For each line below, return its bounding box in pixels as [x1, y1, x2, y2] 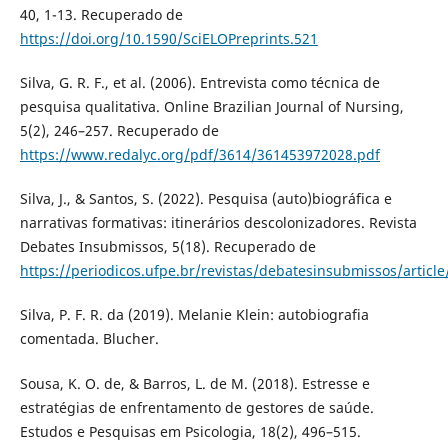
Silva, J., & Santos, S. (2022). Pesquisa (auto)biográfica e [19, 189, 392, 209]
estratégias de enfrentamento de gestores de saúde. [19, 397, 374, 417]
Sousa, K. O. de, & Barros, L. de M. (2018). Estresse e [19, 373, 370, 393]
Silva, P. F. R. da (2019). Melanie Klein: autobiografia [19, 305, 369, 325]
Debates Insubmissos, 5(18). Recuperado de [19, 237, 316, 257]
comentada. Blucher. [19, 329, 159, 349]
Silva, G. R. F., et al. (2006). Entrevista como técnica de [19, 73, 380, 93]
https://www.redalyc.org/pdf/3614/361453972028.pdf [19, 145, 380, 165]
